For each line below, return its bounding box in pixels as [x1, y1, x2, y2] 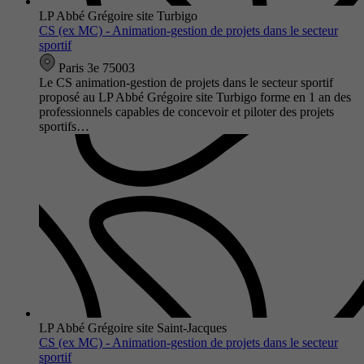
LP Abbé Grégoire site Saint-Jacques [39, 320, 227, 335]
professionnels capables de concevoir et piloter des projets [39, 104, 334, 119]
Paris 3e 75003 [55, 60, 135, 75]
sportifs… [39, 119, 89, 133]
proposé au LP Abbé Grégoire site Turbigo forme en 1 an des [39, 89, 351, 104]
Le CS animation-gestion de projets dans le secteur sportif [39, 75, 333, 89]
